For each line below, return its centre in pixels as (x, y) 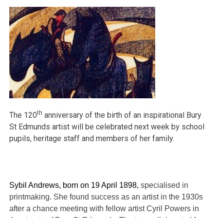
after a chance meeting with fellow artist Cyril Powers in (104, 208)
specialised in (165, 185)
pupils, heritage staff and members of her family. (92, 138)
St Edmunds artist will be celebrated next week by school (107, 127)
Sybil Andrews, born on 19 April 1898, (75, 185)
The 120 (23, 115)
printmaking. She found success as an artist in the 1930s (106, 197)
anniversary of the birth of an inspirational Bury (122, 115)
